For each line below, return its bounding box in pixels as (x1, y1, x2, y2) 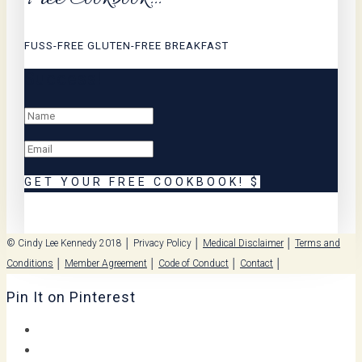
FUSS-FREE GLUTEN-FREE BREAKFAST (23, 39, 229, 52)
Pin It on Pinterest (6, 288, 136, 305)
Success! (23, 69, 103, 90)
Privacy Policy (133, 237, 192, 249)
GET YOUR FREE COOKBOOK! (23, 175, 245, 188)
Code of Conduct (158, 257, 229, 269)
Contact (240, 257, 273, 269)
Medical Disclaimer (203, 237, 284, 249)
